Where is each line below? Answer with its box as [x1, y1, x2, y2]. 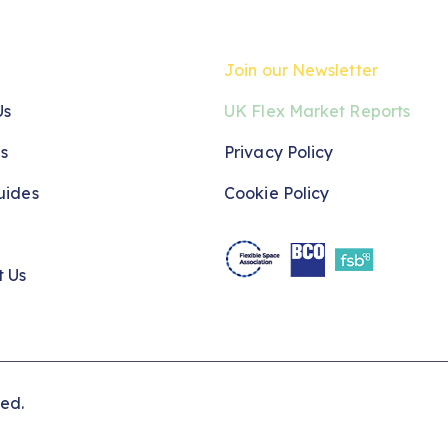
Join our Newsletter [224, 59, 378, 80]
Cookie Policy [224, 182, 330, 203]
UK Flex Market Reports [224, 100, 411, 121]
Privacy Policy [224, 141, 334, 162]
